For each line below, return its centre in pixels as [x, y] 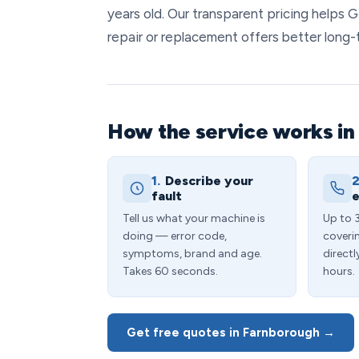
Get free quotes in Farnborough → [231, 333]
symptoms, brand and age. [192, 254]
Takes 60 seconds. [170, 271]
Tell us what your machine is [194, 218]
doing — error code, [175, 236]
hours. [339, 271]
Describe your [209, 181]
